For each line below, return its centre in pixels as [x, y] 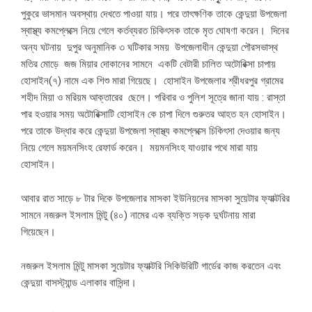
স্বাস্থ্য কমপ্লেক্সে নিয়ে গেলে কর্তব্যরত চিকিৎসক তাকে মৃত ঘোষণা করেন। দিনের [155, 31]
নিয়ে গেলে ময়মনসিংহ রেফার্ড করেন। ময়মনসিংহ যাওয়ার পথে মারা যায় [139, 148]
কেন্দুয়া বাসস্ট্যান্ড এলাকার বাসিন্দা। [79, 283]
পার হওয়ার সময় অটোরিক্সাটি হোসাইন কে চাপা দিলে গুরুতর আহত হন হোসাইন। [154, 115]
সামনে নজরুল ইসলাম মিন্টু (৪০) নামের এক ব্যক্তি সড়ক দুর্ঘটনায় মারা [138, 216]
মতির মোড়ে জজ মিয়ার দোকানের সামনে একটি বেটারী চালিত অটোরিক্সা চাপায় [148, 64]
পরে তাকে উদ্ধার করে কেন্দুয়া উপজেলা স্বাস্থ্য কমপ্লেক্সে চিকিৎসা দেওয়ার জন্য [150, 131]
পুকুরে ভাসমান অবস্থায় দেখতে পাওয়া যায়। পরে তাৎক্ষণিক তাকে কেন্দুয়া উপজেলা [154, 14]
